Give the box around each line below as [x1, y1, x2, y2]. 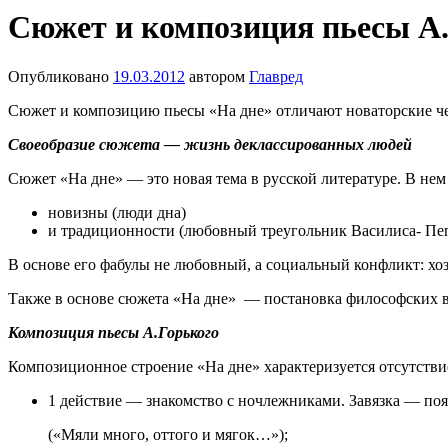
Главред [249, 67, 303, 85]
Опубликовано [8, 67, 109, 85]
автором [189, 67, 245, 85]
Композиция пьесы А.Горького [8, 323, 219, 341]
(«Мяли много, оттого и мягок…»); [48, 425, 288, 443]
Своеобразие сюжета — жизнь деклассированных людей [8, 135, 412, 153]
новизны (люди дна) [48, 203, 186, 221]
